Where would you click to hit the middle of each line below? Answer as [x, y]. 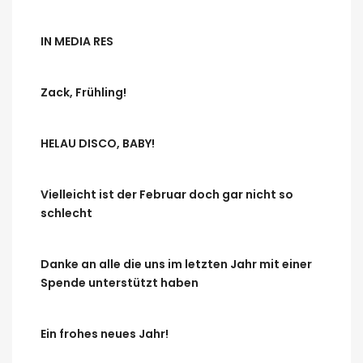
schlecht [66, 213]
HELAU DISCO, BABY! [98, 143]
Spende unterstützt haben [120, 283]
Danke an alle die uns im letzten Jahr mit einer [176, 264]
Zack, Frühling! [83, 92]
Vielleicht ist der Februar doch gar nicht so [167, 194]
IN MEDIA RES [77, 41]
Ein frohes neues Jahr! [105, 334]
